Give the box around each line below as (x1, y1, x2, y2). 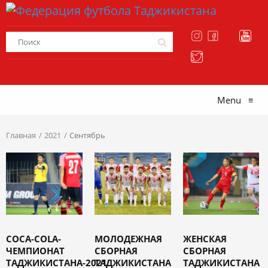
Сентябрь (69, 130, 105, 141)
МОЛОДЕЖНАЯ (94, 233, 162, 245)
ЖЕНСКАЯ (182, 233, 227, 245)
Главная (6, 130, 36, 141)
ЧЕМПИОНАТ (6, 245, 65, 257)
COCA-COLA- (6, 233, 61, 245)
